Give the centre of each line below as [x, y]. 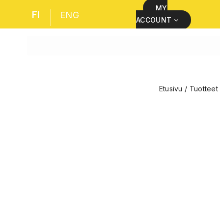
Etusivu [171, 89]
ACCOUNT [154, 20]
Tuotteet [204, 89]
